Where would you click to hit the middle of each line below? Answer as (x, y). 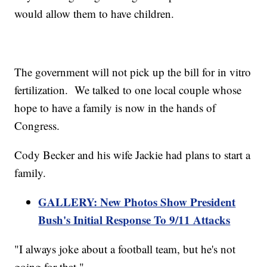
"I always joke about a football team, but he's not (125, 249)
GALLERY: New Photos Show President (137, 202)
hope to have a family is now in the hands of (115, 108)
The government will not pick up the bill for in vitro (133, 72)
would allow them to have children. (94, 14)
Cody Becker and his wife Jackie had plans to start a (133, 155)
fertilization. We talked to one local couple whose (128, 90)
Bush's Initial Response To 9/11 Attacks (134, 220)
